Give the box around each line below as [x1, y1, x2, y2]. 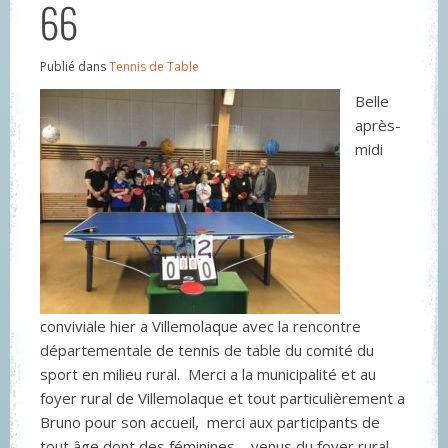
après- [355, 115, 401, 135]
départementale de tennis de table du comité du [40, 340, 374, 360]
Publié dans [40, 58, 109, 75]
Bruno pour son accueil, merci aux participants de [40, 412, 380, 432]
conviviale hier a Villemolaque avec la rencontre [40, 316, 361, 336]
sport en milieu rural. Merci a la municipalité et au [40, 364, 376, 384]
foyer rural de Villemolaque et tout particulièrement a [40, 388, 405, 408]
